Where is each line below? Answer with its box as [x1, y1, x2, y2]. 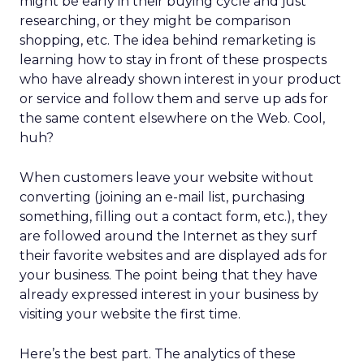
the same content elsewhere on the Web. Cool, [19, 110, 325, 126]
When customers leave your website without [19, 170, 314, 185]
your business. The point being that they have [19, 267, 318, 283]
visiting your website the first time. [19, 306, 240, 322]
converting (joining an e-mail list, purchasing [19, 189, 305, 205]
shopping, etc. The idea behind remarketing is [19, 32, 315, 48]
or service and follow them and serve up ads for [19, 91, 328, 106]
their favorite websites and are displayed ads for [19, 248, 327, 263]
